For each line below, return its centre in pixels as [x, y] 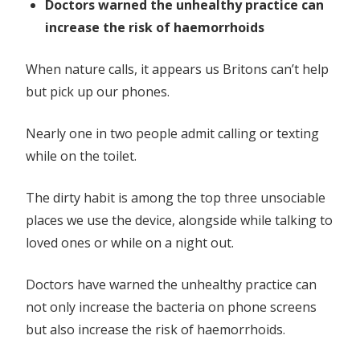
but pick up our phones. [98, 92]
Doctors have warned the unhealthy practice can [171, 285]
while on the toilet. [81, 156]
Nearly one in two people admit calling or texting [172, 134]
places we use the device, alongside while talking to [179, 221]
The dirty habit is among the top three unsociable [176, 198]
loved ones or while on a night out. [130, 243]
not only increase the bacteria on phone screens [171, 307]
